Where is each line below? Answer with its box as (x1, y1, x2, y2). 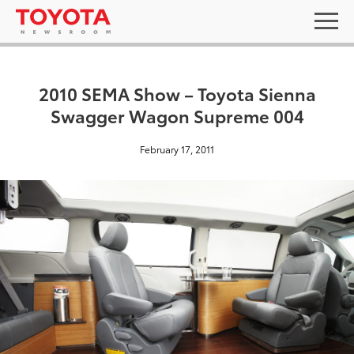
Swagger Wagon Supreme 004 (50, 103, 304, 127)
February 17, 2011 (140, 142, 214, 156)
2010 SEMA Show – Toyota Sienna (38, 81, 316, 105)
